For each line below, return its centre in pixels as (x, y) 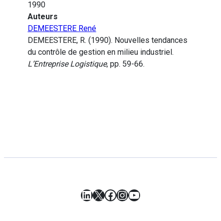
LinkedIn (103, 195)
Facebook (130, 195)
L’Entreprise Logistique (67, 64)
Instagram (143, 195)
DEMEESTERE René (62, 29)
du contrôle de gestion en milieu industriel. (101, 52)
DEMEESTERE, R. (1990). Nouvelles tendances (108, 40)
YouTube (151, 195)
